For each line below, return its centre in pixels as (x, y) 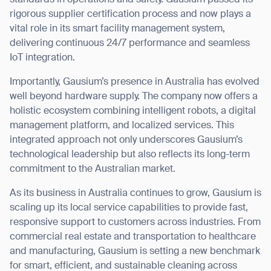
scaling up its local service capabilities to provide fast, (129, 208)
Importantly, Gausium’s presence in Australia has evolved (135, 83)
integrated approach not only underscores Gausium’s (126, 141)
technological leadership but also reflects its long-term (130, 155)
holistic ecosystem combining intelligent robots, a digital (133, 112)
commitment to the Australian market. (93, 170)
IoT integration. (42, 58)
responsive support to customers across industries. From (135, 223)
